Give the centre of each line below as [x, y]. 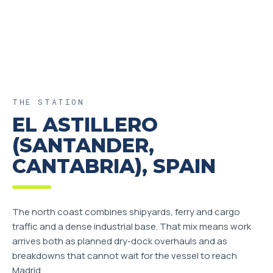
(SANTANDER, [83, 145]
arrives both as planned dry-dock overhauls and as [120, 241]
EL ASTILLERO [85, 125]
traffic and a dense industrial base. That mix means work [132, 226]
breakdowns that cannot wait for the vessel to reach [125, 256]
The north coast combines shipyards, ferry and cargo [126, 212]
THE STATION [48, 102]
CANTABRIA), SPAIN [114, 166]
